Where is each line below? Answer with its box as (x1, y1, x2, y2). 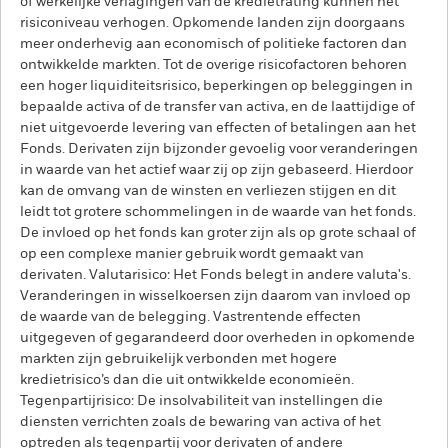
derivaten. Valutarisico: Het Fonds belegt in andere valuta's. (20, 268, 411, 282)
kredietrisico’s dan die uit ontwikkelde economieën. (20, 373, 354, 387)
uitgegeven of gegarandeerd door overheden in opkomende (20, 331, 415, 345)
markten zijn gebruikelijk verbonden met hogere (20, 352, 337, 366)
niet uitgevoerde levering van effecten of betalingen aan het (20, 121, 416, 135)
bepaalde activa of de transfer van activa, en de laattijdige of (20, 100, 415, 114)
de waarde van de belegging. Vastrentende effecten (20, 310, 361, 324)
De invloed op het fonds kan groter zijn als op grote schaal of (20, 226, 416, 240)
